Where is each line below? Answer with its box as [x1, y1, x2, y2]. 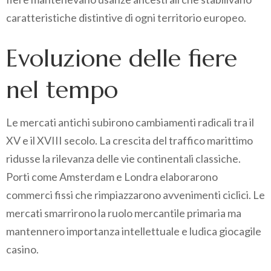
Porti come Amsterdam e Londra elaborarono [6, 170, 218, 184]
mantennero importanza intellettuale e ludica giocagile [6, 224, 261, 238]
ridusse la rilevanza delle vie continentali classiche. [6, 152, 241, 166]
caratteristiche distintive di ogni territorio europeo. [6, 11, 246, 25]
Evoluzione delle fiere [6, 43, 237, 74]
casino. [6, 243, 39, 256]
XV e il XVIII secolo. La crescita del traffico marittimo [6, 134, 253, 148]
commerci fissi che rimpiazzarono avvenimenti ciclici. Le [6, 188, 265, 202]
